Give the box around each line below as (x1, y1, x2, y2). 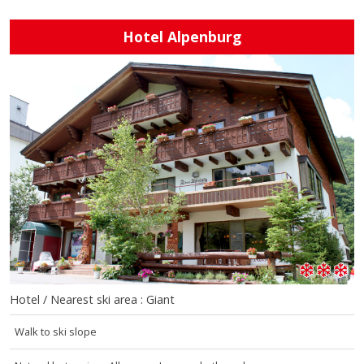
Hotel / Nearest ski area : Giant (10, 291, 175, 307)
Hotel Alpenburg (123, 27, 241, 47)
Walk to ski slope (15, 323, 97, 339)
